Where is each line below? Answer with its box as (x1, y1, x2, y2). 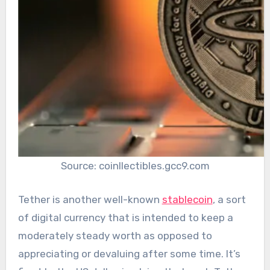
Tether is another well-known (17, 193, 162, 206)
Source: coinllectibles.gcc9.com (60, 160, 210, 172)
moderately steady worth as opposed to (17, 229, 212, 242)
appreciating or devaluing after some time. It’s (17, 247, 240, 260)
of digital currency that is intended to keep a (17, 211, 233, 224)
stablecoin (162, 193, 213, 206)
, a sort (212, 193, 246, 206)
